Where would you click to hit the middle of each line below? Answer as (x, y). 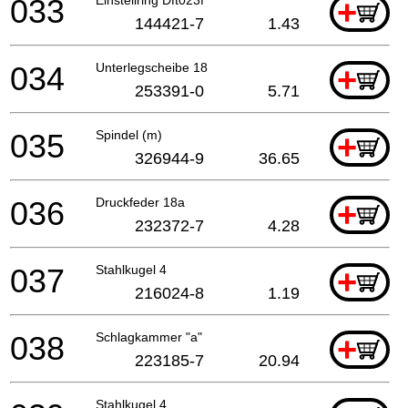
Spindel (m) (129, 134)
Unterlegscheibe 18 (152, 67)
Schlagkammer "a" (149, 337)
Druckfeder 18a (140, 202)
